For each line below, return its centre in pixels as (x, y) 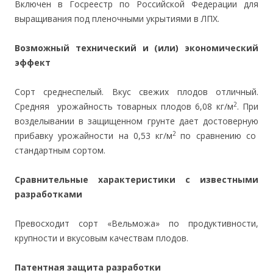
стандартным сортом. (60, 150)
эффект (33, 62)
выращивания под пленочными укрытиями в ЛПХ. (117, 19)
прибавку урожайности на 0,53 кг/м (94, 136)
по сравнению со (220, 136)
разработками (48, 194)
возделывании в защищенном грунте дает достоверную (136, 121)
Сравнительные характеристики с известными (136, 179)
